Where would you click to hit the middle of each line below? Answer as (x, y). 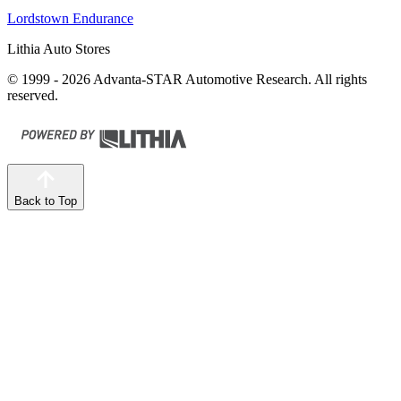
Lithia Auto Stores (59, 48)
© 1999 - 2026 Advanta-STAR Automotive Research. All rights (187, 79)
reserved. (33, 95)
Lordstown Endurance (70, 18)
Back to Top (46, 200)
